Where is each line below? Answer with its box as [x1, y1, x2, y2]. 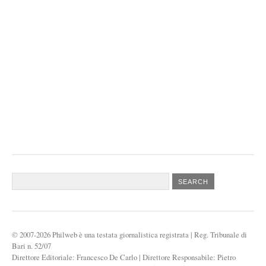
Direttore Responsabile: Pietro [142, 251, 236, 262]
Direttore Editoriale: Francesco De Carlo [12, 251, 137, 262]
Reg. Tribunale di [194, 229, 247, 240]
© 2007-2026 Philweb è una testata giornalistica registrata [12, 229, 189, 240]
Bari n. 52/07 [12, 240, 51, 251]
